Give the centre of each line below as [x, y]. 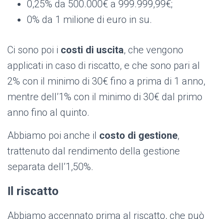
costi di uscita [92, 50]
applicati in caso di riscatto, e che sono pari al [104, 66]
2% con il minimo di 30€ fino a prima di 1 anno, [106, 81]
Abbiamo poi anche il [53, 136]
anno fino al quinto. [48, 113]
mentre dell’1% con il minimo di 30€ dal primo [105, 97]
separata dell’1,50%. [50, 167]
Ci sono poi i [34, 50]
